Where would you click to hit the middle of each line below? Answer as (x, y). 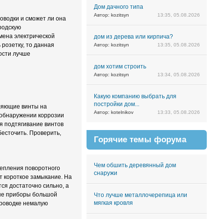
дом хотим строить (120, 66)
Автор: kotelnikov (114, 112)
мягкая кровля (113, 203)
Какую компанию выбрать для (135, 96)
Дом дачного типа (119, 7)
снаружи (106, 173)
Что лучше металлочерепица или (141, 195)
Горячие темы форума (140, 140)
